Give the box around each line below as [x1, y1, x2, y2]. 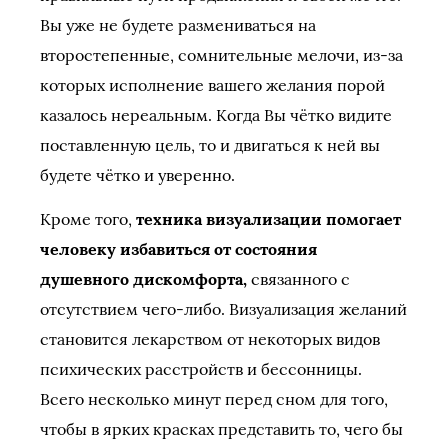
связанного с [247, 269, 350, 289]
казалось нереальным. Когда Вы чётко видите [40, 105, 392, 125]
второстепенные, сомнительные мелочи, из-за [40, 45, 403, 65]
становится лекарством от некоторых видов [40, 329, 380, 349]
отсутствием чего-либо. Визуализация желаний [40, 299, 407, 319]
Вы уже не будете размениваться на [40, 15, 316, 35]
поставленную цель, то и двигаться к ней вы [40, 135, 380, 155]
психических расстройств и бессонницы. [40, 359, 362, 379]
